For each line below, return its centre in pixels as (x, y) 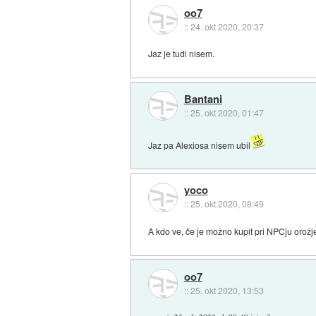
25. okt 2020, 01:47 (227, 112)
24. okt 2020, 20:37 (227, 26)
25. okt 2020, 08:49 (227, 204)
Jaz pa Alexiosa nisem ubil (200, 145)
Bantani (203, 98)
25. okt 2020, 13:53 (227, 290)
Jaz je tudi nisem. (182, 54)
